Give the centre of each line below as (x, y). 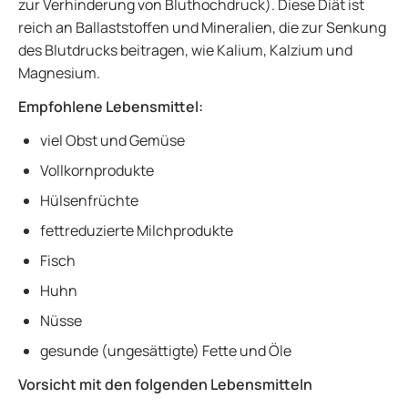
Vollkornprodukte (98, 170)
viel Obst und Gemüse (114, 140)
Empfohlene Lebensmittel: (112, 107)
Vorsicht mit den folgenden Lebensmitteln (165, 384)
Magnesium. (61, 73)
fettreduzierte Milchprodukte (138, 230)
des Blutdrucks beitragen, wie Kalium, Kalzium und (185, 50)
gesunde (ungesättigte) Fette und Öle (167, 351)
